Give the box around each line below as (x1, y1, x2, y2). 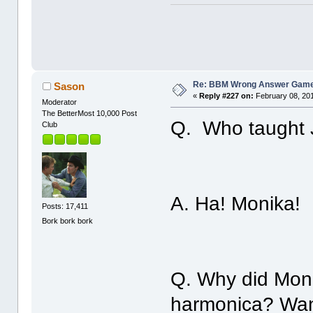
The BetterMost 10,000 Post (42, 109, 138, 118)
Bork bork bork (42, 217, 94, 226)
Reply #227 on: (199, 92, 254, 101)
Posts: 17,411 (42, 201, 89, 210)
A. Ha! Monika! (170, 193, 301, 215)
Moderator (42, 98, 78, 107)
